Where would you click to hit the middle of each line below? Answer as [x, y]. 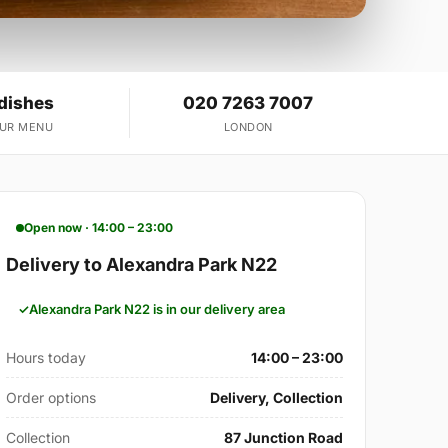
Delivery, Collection [276, 398]
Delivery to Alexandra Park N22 [142, 265]
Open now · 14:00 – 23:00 [99, 228]
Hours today [46, 358]
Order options [51, 398]
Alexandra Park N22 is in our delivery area [157, 309]
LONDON [248, 127]
